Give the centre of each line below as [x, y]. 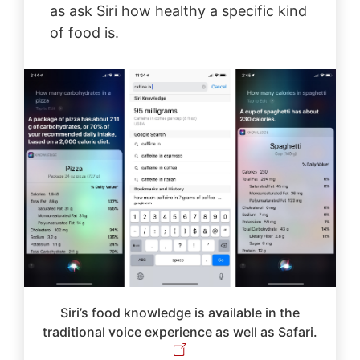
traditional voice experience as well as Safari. [180, 331]
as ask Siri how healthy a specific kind [178, 10]
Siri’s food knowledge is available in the [180, 312]
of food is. [84, 32]
